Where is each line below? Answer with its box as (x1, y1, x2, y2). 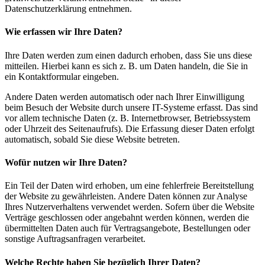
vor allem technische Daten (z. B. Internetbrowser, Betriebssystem (5, 112, 250, 123)
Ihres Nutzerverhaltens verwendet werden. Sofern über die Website (5, 202, 254, 212)
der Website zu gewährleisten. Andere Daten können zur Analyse (5, 191, 247, 202)
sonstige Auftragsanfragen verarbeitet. (5, 234, 146, 244)
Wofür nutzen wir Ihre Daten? (5, 157, 127, 168)
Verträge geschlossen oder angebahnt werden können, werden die (5, 212, 249, 223)
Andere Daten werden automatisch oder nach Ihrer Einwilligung (5, 91, 244, 102)
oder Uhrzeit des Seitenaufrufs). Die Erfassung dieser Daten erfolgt (5, 123, 254, 134)
